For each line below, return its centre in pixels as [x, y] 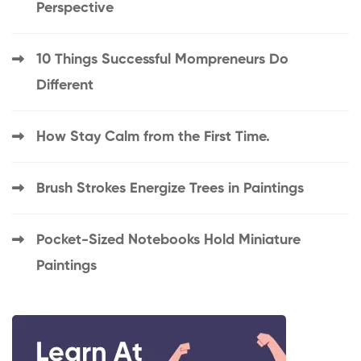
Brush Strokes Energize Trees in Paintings [170, 189]
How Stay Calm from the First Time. [153, 137]
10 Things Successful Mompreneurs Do [162, 60]
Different [65, 86]
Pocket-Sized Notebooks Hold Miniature [168, 241]
